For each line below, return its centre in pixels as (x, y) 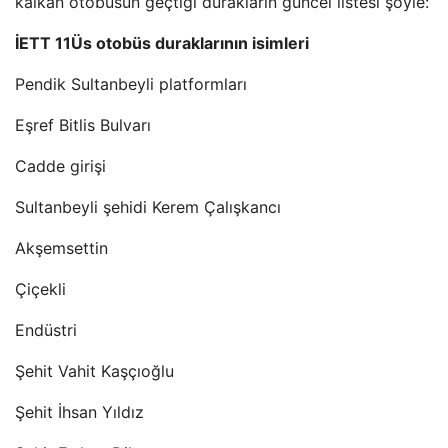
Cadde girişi (60, 166)
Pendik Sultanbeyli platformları (131, 84)
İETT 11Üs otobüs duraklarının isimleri (162, 43)
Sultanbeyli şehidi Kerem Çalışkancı (148, 207)
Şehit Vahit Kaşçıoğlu (94, 371)
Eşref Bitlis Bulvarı (83, 125)
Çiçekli (40, 289)
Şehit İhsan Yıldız (79, 412)
